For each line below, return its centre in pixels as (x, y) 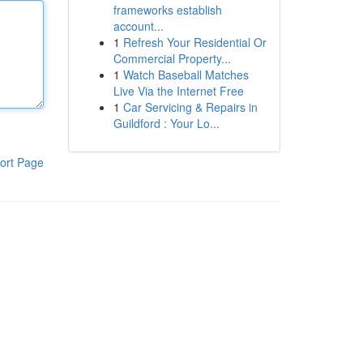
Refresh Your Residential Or (194, 42)
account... (138, 26)
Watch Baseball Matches (186, 75)
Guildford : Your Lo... (166, 123)
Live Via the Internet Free (178, 91)
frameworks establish (167, 10)
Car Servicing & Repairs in (190, 107)
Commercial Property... (172, 58)
